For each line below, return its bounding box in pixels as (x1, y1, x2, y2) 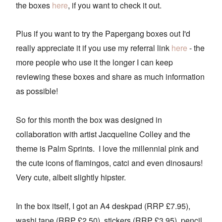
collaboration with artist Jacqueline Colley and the (16, 128, 190, 140)
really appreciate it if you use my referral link (16, 42, 171, 54)
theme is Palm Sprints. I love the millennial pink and (16, 143, 199, 155)
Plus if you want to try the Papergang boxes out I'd (16, 28, 190, 40)
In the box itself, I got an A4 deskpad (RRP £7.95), (16, 200, 190, 212)
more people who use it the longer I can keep (16, 56, 173, 68)
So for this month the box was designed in (16, 114, 162, 126)
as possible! (16, 85, 60, 97)
